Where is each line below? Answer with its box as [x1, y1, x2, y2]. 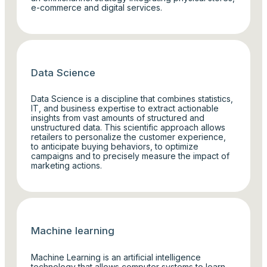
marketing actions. [31, 160, 103, 171]
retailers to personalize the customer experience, [31, 132, 226, 142]
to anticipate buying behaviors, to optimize [31, 141, 199, 152]
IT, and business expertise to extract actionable [31, 103, 219, 114]
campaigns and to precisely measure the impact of [31, 151, 230, 162]
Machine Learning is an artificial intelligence [31, 252, 201, 262]
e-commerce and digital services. [31, 2, 163, 13]
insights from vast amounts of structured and [31, 113, 205, 123]
